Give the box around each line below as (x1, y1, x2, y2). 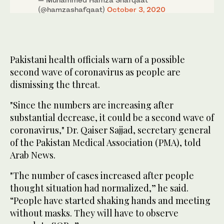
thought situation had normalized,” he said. (10, 182, 188, 194)
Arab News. (10, 149, 55, 161)
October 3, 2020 (107, 5, 165, 14)
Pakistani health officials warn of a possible (10, 53, 185, 66)
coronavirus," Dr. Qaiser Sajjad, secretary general (10, 124, 211, 136)
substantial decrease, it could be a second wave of (10, 111, 214, 124)
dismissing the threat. (10, 78, 100, 91)
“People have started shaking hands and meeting (10, 194, 210, 207)
